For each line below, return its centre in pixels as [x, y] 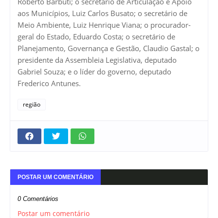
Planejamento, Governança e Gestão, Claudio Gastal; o [109, 48]
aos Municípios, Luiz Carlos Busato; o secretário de [102, 13]
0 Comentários [38, 199]
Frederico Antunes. [49, 83]
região [32, 105]
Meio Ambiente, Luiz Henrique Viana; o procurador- [104, 25]
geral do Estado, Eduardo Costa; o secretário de [96, 37]
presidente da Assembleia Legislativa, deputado [97, 60]
